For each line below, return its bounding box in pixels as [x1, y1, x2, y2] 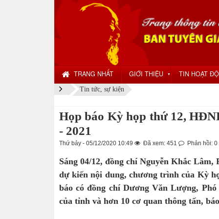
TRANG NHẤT [74, 69, 113, 78]
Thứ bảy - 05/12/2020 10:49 [59, 140, 134, 147]
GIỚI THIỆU [129, 69, 163, 78]
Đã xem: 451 [142, 140, 178, 147]
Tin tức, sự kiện [80, 86, 125, 93]
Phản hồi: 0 [186, 140, 218, 147]
